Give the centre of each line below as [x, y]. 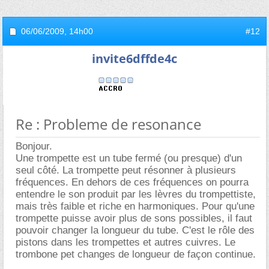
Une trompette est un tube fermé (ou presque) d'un [129, 158]
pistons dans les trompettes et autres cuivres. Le [125, 242]
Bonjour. [34, 146]
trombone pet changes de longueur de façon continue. [136, 254]
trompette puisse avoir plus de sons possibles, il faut [134, 218]
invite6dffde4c [134, 58]
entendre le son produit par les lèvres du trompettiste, [136, 194]
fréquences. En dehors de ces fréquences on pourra [132, 182]
